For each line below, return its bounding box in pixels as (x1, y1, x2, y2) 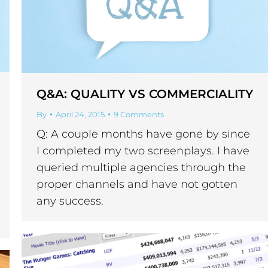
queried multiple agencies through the (36, 161, 246, 175)
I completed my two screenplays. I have (36, 144, 249, 158)
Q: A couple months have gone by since (36, 127, 250, 141)
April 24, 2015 (56, 109, 105, 120)
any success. (36, 194, 103, 208)
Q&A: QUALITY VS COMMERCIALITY (36, 87, 253, 102)
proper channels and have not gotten (36, 178, 237, 191)
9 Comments (114, 109, 164, 120)
